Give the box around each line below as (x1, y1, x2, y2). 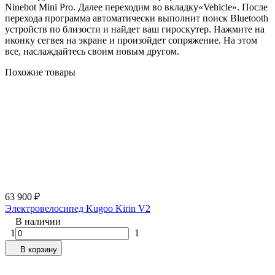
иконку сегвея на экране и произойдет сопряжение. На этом (5, 34, 257, 45)
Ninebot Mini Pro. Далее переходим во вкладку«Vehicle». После (5, 1, 268, 12)
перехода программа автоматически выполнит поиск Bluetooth (5, 12, 268, 23)
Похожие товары (5, 66, 76, 77)
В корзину (20, 244, 57, 254)
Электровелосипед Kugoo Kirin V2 (5, 203, 150, 214)
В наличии (15, 215, 61, 227)
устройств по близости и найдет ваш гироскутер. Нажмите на (5, 23, 265, 34)
